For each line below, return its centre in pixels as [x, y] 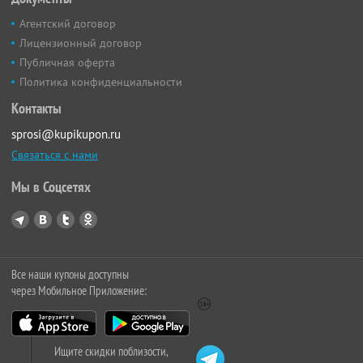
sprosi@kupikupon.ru [66, 134]
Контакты [36, 108]
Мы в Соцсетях [51, 186]
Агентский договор [68, 23]
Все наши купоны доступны [70, 274]
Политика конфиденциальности [101, 81]
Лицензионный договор [81, 43]
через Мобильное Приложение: [79, 290]
